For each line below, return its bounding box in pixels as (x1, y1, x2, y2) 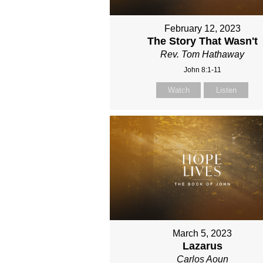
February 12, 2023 (164, 23, 241, 34)
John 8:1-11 (183, 66, 221, 75)
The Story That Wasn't (147, 35, 258, 48)
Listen (215, 86, 237, 95)
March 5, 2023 (173, 228, 232, 238)
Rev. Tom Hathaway (160, 49, 245, 60)
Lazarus (182, 240, 222, 252)
